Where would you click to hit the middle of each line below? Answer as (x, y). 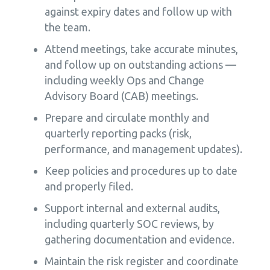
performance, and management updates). (143, 149)
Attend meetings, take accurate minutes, (141, 49)
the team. (67, 27)
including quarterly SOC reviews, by (129, 224)
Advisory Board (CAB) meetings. (121, 96)
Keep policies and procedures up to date (141, 171)
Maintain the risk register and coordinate (141, 261)
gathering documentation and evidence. (139, 239)
